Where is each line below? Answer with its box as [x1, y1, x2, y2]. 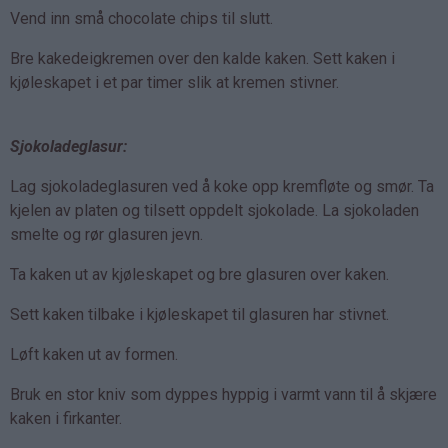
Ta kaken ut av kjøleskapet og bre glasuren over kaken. [10, 264, 389, 284]
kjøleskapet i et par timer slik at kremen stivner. [10, 72, 339, 92]
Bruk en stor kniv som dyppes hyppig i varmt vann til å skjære [10, 384, 437, 404]
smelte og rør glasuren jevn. [10, 224, 203, 244]
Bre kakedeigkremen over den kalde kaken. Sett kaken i [10, 48, 395, 68]
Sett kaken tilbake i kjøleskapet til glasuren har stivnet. [10, 304, 389, 324]
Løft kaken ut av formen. [10, 344, 178, 364]
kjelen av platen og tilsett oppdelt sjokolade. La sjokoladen [10, 200, 419, 220]
